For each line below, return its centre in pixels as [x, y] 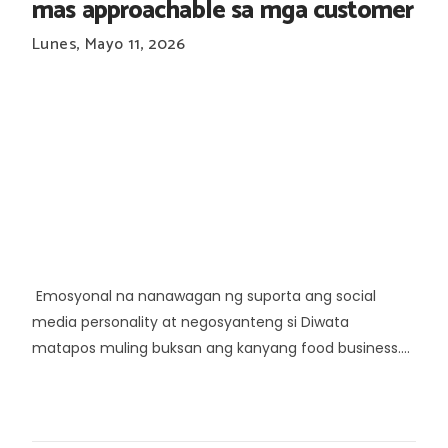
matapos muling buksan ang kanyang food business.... [221, 347]
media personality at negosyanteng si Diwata [190, 321]
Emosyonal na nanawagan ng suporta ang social [204, 295]
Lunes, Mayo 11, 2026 [108, 44]
